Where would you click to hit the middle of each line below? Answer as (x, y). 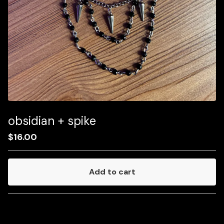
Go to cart (109, 204)
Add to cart (112, 172)
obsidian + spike (52, 121)
